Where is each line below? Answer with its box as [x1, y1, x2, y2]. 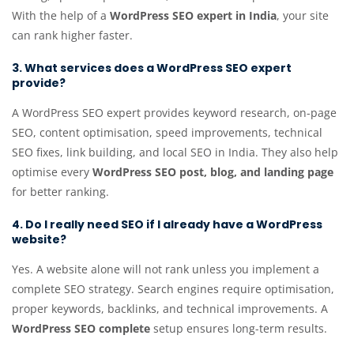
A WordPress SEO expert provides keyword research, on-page [12, 105, 337, 121]
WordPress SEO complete [12, 321, 150, 337]
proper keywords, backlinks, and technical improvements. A [12, 301, 328, 317]
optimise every [12, 164, 92, 180]
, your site [277, 8, 329, 24]
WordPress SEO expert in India [110, 8, 277, 24]
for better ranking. [12, 184, 109, 200]
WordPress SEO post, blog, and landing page [92, 164, 333, 180]
